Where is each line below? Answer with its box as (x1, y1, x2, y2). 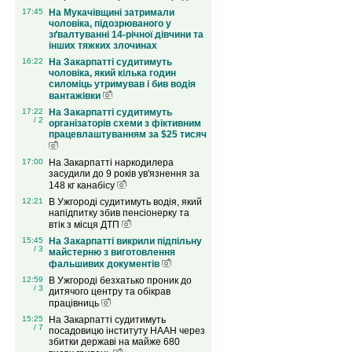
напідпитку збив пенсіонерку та (48, 207, 189, 219)
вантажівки (48, 90, 103, 102)
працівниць (48, 298, 101, 310)
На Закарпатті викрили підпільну (48, 236, 202, 247)
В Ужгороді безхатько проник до (48, 275, 192, 287)
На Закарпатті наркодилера (48, 157, 174, 169)
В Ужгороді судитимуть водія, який (48, 196, 202, 208)
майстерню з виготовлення (48, 247, 175, 258)
